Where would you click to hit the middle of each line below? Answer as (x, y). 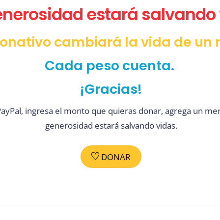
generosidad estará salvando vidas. (111, 125)
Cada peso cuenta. (111, 66)
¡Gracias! (111, 89)
